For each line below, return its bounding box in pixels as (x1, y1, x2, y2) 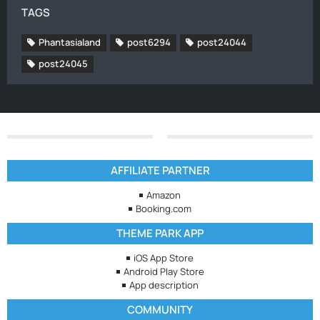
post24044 (197, 36, 246, 49)
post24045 (39, 57, 88, 70)
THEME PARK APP (116, 226, 204, 241)
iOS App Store (134, 251, 194, 264)
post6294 (127, 36, 171, 49)
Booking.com (136, 202, 191, 215)
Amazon (146, 189, 181, 201)
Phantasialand (39, 36, 101, 49)
